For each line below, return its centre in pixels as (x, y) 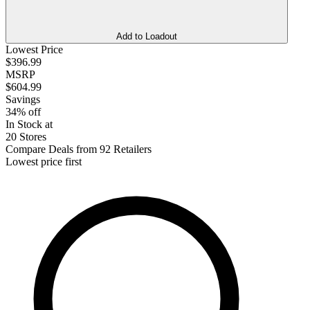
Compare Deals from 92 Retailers (79, 149)
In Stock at (29, 124)
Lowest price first (44, 161)
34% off (23, 111)
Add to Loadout (147, 36)
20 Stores (26, 136)
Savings (23, 99)
